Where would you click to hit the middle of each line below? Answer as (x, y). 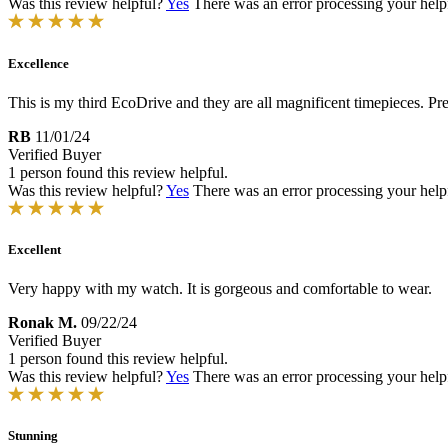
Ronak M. (42, 323)
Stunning (33, 436)
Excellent (34, 249)
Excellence (38, 63)
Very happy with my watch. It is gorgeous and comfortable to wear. (220, 289)
